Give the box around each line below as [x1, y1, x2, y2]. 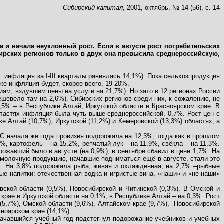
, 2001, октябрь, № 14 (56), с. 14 [123, 4, 220, 11]
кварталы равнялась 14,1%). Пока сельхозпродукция [55, 72, 220, 80]
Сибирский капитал [63, 4, 123, 11]
